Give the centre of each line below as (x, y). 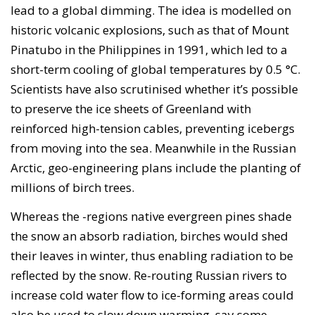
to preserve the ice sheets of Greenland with (131, 108)
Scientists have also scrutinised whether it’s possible (154, 89)
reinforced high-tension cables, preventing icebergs (153, 128)
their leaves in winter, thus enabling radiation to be (152, 256)
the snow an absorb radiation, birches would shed (149, 236)
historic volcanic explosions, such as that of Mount (150, 30)
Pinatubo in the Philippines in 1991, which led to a (149, 49)
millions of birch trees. (72, 187)
